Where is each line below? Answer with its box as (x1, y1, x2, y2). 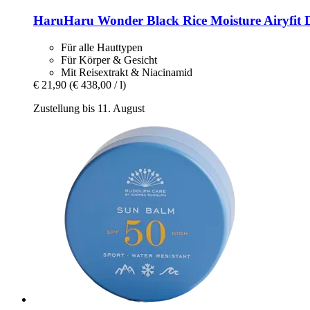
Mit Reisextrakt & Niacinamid (61, 66, 192, 78)
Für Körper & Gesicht (61, 53, 157, 66)
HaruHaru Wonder (33, 12, 143, 28)
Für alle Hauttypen (61, 41, 143, 53)
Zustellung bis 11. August (33, 102, 145, 114)
